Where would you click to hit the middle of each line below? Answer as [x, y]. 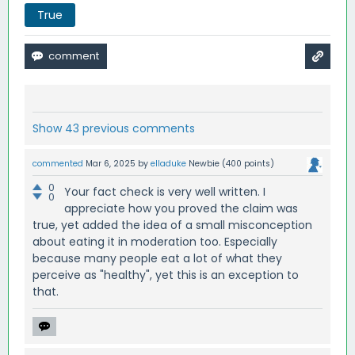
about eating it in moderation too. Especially [155, 241]
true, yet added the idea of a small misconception [172, 225]
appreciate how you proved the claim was [181, 208]
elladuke [168, 163]
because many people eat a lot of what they [157, 258]
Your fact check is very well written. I [165, 191]
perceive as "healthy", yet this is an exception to [166, 275]
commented [58, 163]
